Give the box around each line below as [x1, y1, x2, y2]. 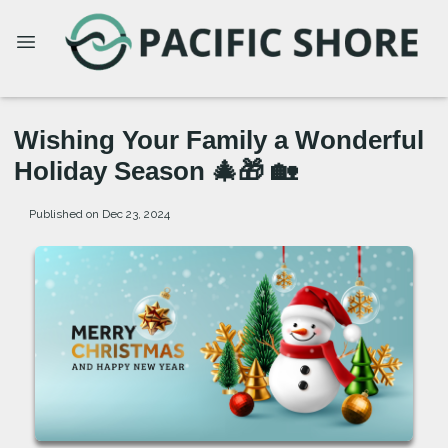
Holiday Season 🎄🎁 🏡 [14, 156, 297, 186]
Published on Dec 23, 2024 [28, 206, 170, 221]
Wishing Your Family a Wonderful [14, 125, 424, 155]
